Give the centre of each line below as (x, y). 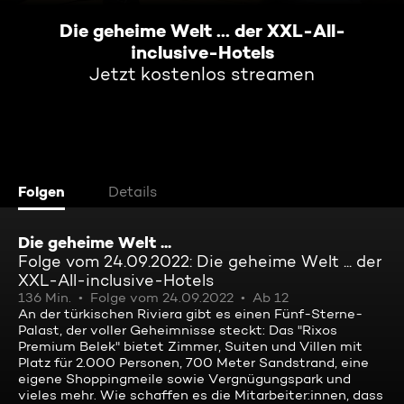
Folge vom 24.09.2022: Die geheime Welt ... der (200, 261)
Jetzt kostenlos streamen (202, 74)
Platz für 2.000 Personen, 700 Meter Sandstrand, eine (193, 363)
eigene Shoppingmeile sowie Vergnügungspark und (184, 379)
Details (133, 192)
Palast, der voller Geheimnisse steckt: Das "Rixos (178, 330)
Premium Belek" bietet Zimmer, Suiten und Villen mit (190, 346)
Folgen (41, 191)
